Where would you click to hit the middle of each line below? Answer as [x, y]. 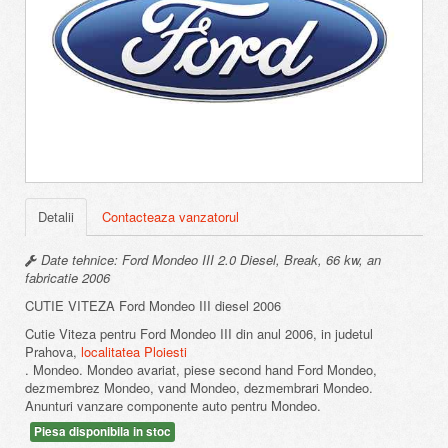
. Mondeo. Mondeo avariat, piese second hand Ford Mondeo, [201, 369]
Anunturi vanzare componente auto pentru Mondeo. [173, 405]
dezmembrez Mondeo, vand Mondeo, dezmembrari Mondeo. [199, 387]
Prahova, [53, 351]
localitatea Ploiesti [134, 351]
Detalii [56, 216]
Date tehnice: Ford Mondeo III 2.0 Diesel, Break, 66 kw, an [209, 259]
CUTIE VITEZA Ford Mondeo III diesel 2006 [153, 305]
